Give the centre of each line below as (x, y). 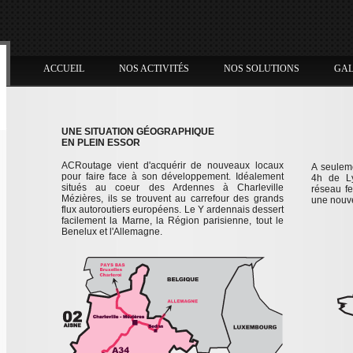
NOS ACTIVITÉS (154, 69)
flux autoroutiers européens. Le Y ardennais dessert (173, 210)
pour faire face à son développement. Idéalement (173, 176)
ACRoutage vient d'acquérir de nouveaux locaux (173, 165)
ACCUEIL (64, 69)
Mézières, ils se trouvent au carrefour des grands (173, 199)
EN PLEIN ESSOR (101, 143)
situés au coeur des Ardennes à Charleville (173, 188)
